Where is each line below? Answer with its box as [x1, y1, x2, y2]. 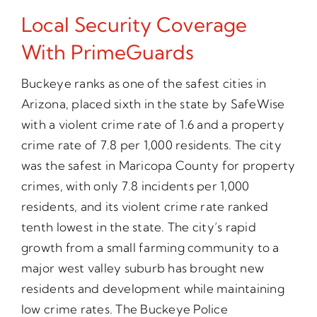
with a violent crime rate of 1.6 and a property [21, 117, 284, 132]
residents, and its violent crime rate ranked [21, 199, 269, 214]
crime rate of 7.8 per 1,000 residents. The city [21, 137, 282, 153]
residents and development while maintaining [21, 281, 284, 296]
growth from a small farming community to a [21, 240, 279, 255]
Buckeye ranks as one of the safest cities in [21, 76, 267, 91]
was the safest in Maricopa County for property [21, 158, 296, 173]
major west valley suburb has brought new [21, 260, 265, 276]
